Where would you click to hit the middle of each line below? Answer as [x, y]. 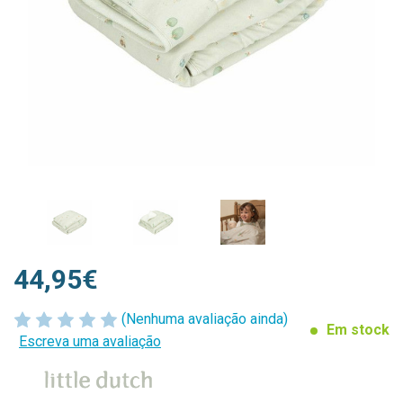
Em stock [358, 330]
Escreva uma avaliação [90, 341]
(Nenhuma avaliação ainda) [205, 319]
